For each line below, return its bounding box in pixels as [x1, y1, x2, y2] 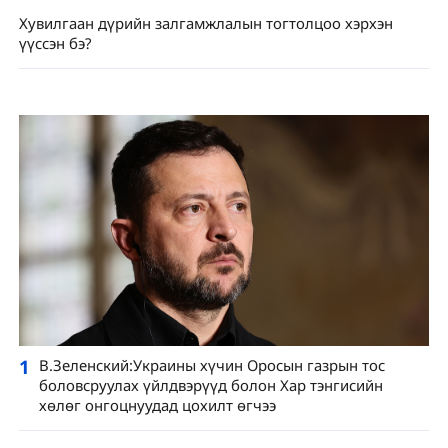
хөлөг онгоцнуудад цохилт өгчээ [38, 395, 276, 416]
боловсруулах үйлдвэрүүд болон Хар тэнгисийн [38, 375, 383, 396]
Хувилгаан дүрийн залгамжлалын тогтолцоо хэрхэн [18, 12, 393, 33]
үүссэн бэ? [18, 32, 91, 53]
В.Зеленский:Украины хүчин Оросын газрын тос [38, 355, 385, 376]
